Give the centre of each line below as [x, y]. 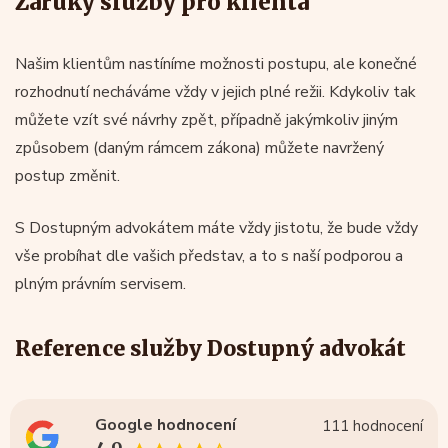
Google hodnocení [165, 425]
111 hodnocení [372, 426]
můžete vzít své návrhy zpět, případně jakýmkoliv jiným [206, 120]
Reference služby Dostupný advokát [210, 348]
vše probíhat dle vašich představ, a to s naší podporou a [209, 256]
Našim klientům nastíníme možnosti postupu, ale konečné [216, 64]
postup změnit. [67, 176]
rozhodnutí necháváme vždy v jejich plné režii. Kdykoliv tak [215, 92]
